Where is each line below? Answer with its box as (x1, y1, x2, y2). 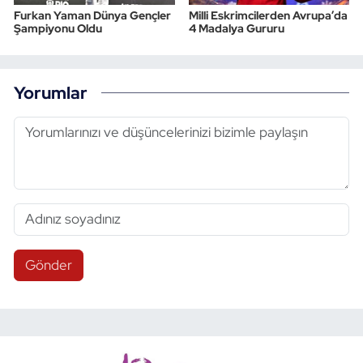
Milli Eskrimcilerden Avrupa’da (188, 7, 348, 23)
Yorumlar (14, 81, 88, 105)
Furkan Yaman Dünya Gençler (14, 7, 171, 23)
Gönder (24, 255, 72, 274)
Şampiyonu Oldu (14, 20, 102, 36)
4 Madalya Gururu (188, 20, 284, 36)
